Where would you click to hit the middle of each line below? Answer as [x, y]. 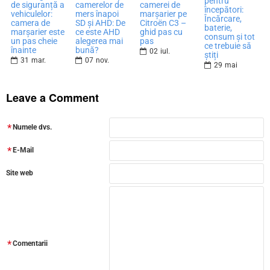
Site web [20, 173]
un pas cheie [34, 41]
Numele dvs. [32, 127]
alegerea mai [99, 41]
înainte [24, 50]
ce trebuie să [228, 46]
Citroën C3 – [163, 23]
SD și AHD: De [100, 23]
